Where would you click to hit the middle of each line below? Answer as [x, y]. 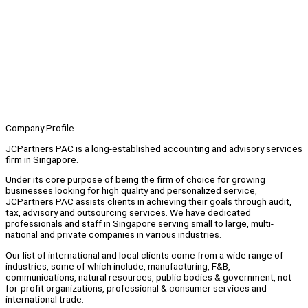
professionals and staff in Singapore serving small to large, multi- [140, 224]
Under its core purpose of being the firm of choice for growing [135, 180]
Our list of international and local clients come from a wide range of [144, 255]
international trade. [45, 299]
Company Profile [40, 128]
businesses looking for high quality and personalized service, [131, 191]
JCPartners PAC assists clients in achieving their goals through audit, [148, 202]
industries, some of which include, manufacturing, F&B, [118, 266]
